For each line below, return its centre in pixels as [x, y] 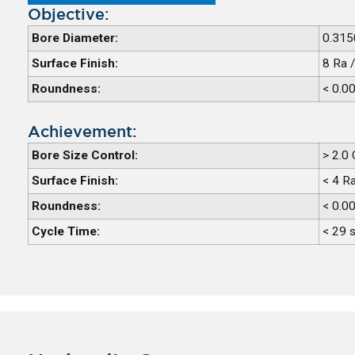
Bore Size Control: [84, 156]
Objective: [68, 15]
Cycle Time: [65, 232]
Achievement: [82, 133]
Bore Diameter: [74, 38]
